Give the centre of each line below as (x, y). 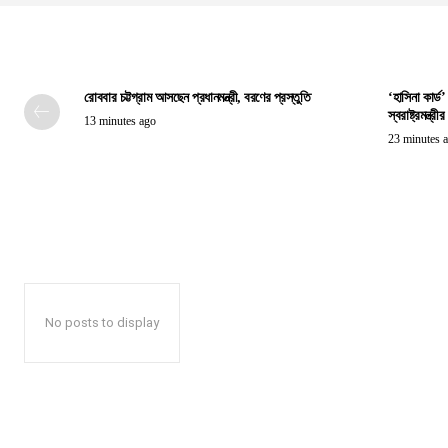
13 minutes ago (120, 121)
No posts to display (102, 323)
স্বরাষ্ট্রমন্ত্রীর (416, 116)
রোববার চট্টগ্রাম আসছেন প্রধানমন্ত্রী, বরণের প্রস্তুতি (197, 98)
